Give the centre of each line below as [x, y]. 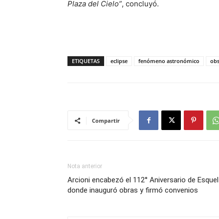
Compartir [106, 120]
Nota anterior [85, 166]
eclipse [119, 61]
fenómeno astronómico [169, 61]
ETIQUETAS [86, 61]
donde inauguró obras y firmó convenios [133, 190]
